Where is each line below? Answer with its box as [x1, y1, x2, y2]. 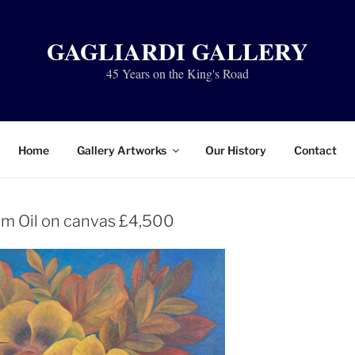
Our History [205, 143, 266, 157]
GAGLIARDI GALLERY [47, 33, 308, 68]
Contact [294, 143, 337, 157]
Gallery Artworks [77, 143, 166, 157]
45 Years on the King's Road [106, 65, 249, 82]
